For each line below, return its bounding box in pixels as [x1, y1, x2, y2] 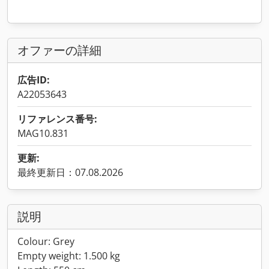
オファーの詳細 [17, 42, 101, 58]
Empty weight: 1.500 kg [17, 249, 120, 262]
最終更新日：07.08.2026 [17, 166, 123, 179]
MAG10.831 [17, 127, 68, 140]
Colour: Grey [17, 235, 74, 248]
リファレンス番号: [17, 112, 97, 125]
